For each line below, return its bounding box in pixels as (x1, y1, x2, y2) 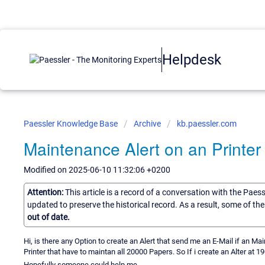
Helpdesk (162, 51, 221, 68)
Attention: (27, 187, 65, 197)
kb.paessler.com (177, 119, 237, 128)
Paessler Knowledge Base (24, 119, 119, 128)
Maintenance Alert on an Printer (24, 137, 261, 160)
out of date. (27, 212, 70, 222)
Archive (134, 119, 161, 128)
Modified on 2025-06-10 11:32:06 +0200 (24, 165, 170, 174)
